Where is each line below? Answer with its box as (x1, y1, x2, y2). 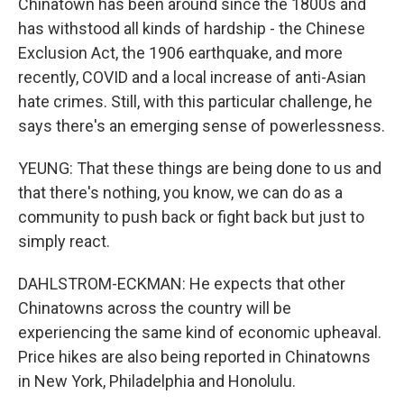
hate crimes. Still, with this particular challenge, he (18, 92, 372, 111)
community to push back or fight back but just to (18, 207, 364, 226)
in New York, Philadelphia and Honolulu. (18, 372, 296, 390)
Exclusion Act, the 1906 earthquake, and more (18, 43, 343, 62)
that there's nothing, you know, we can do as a (18, 183, 343, 202)
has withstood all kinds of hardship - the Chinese (18, 19, 365, 38)
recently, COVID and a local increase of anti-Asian (18, 68, 366, 87)
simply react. (18, 232, 110, 251)
